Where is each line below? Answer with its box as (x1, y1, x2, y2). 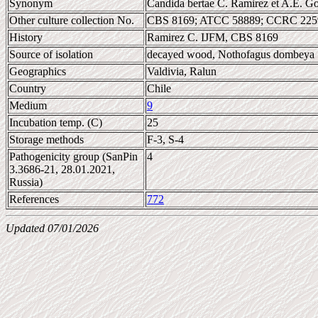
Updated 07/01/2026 (6, 222, 99, 234)
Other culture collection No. (9, 14, 134, 26)
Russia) (9, 176, 43, 188)
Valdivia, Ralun (147, 65, 216, 77)
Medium (9, 99, 47, 111)
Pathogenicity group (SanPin (9, 150, 138, 163)
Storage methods (9, 133, 84, 146)
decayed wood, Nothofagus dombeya (147, 48, 314, 60)
